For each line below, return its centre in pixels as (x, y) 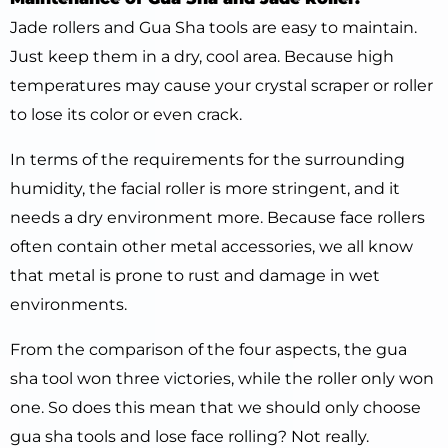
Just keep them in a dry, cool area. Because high (202, 56)
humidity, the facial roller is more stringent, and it (205, 188)
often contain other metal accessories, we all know (211, 246)
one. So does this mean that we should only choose (215, 407)
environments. (68, 304)
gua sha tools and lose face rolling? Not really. (189, 436)
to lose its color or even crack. (126, 114)
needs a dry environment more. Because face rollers (217, 217)
